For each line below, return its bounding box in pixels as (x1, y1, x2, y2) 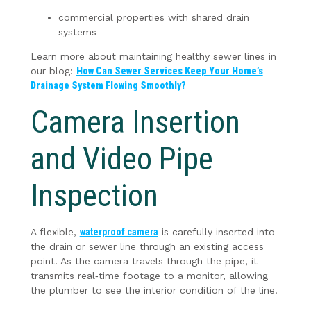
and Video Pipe (30, 140, 213, 177)
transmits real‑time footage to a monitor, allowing (30, 269, 268, 281)
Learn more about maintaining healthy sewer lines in (30, 51, 276, 62)
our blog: (30, 65, 76, 77)
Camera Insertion (30, 103, 240, 140)
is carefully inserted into (158, 226, 275, 237)
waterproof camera (79, 226, 158, 237)
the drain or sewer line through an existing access (30, 240, 264, 252)
